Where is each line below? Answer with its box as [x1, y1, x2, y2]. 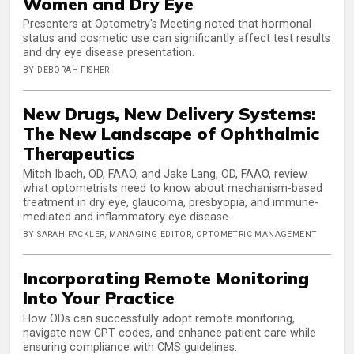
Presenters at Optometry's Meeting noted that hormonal [23, 17, 311, 32]
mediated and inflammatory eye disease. [23, 210, 231, 224]
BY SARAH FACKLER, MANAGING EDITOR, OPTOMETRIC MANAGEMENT [23, 229, 318, 240]
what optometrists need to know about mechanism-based [23, 182, 322, 196]
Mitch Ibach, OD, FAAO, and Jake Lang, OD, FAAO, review [23, 168, 307, 182]
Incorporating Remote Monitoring [23, 267, 309, 289]
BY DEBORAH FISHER [23, 65, 110, 76]
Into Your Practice [23, 287, 175, 309]
